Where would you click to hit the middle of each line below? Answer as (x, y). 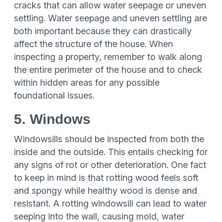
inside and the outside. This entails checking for (111, 152)
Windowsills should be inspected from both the (109, 139)
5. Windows (52, 119)
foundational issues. (54, 95)
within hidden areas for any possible (87, 83)
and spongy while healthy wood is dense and (106, 191)
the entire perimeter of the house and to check (108, 70)
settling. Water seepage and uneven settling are (111, 18)
